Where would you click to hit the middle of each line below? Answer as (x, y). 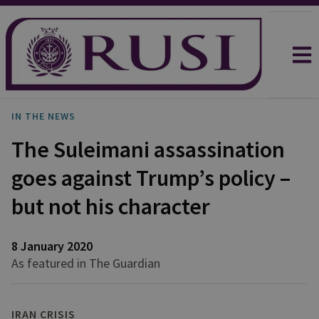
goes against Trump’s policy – (151, 178)
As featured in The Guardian (86, 263)
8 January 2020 (52, 246)
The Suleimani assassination (148, 150)
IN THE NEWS (43, 116)
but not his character (111, 206)
